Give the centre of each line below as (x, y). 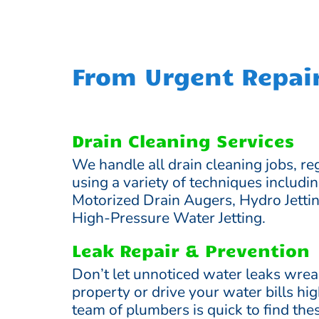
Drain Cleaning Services (183, 141)
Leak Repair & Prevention (190, 250)
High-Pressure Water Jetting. (168, 218)
